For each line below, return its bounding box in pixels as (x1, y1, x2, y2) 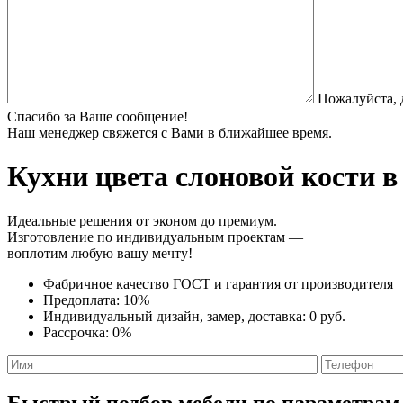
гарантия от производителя (226, 275, 393, 291)
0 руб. (309, 308, 345, 324)
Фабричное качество (43, 275, 173, 291)
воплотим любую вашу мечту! (7, 245, 193, 261)
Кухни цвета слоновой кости (7, 160, 375, 193)
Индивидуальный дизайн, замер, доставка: (43, 308, 309, 324)
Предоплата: (43, 291, 123, 308)
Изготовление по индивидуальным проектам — (7, 228, 303, 245)
